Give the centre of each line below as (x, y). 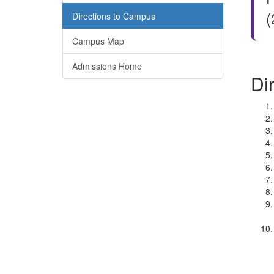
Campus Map (98, 41)
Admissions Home (107, 66)
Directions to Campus (114, 16)
